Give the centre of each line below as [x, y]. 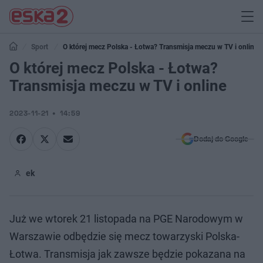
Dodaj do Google [221, 139]
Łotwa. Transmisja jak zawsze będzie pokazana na [127, 254]
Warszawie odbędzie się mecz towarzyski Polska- [124, 236]
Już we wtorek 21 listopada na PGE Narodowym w [126, 219]
